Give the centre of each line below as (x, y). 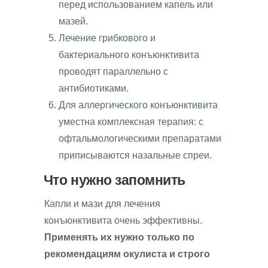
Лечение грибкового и (107, 38)
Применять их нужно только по (119, 237)
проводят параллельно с (113, 72)
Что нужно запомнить (115, 180)
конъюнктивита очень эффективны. (123, 221)
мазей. (73, 22)
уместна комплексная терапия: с (131, 122)
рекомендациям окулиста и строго (127, 254)
